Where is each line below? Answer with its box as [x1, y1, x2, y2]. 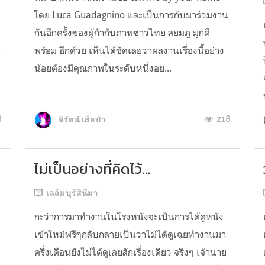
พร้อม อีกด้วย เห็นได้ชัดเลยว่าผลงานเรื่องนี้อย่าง [34, 44, 224, 57]
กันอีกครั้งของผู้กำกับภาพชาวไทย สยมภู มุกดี [34, 27, 210, 39]
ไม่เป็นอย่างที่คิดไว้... [34, 158, 151, 179]
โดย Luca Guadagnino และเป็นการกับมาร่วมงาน [34, 9, 228, 21]
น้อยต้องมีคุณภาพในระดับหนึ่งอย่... [34, 62, 172, 75]
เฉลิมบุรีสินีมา [46, 188, 98, 198]
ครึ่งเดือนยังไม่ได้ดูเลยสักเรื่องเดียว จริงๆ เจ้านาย [34, 245, 227, 258]
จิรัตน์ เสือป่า [56, 115, 106, 125]
